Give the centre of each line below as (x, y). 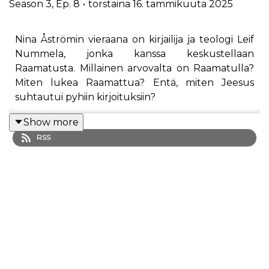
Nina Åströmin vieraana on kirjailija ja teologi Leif (134, 39)
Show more (51, 122)
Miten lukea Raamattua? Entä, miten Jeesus (134, 82)
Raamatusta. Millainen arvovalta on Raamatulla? (134, 68)
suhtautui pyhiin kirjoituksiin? (85, 97)
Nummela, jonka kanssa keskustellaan (134, 53)
